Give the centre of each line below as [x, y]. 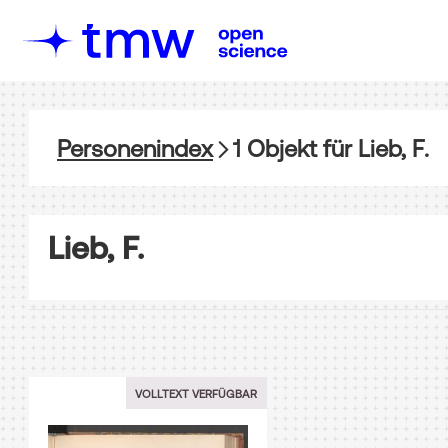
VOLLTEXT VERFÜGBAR [196, 393]
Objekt [279, 148]
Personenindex [135, 148]
